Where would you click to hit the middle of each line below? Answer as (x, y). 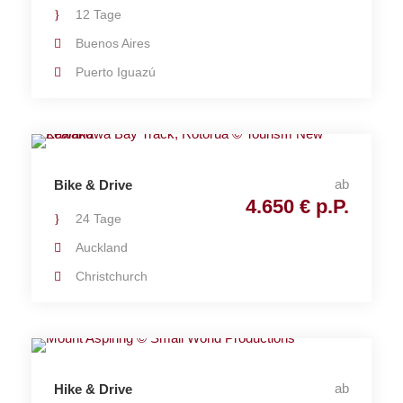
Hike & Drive (93, 389)
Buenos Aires (113, 43)
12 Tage (99, 14)
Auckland (102, 247)
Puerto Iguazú (116, 72)
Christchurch (112, 276)
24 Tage (99, 219)
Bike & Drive (93, 185)
